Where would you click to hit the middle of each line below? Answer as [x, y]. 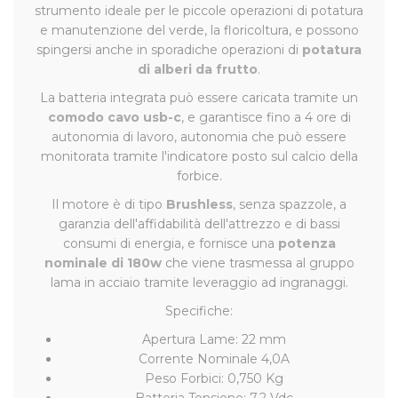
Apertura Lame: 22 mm [214, 340]
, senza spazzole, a [290, 205]
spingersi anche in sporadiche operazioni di [169, 50]
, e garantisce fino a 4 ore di [266, 118]
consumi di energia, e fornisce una [170, 244]
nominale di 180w [103, 263]
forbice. [199, 176]
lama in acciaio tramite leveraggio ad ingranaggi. [199, 283]
